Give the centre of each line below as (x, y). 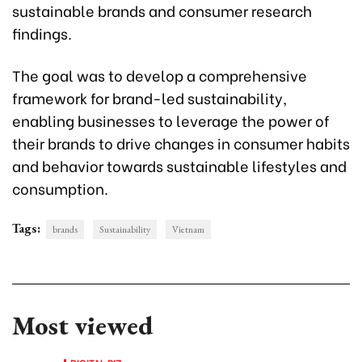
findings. (42, 33)
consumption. (60, 188)
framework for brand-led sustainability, (149, 98)
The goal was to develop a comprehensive (160, 75)
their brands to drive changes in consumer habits (181, 143)
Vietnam (188, 230)
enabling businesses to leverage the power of (171, 120)
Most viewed (82, 326)
